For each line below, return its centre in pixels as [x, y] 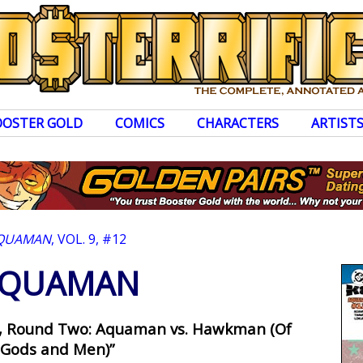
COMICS [140, 123]
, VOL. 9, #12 [89, 239]
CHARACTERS [238, 123]
